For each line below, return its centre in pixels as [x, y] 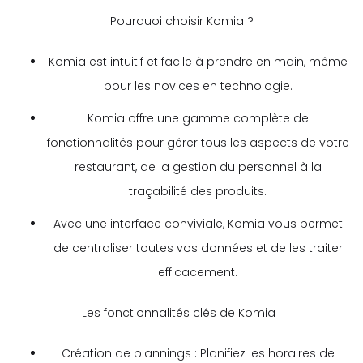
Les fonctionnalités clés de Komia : [181, 312]
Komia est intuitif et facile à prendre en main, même [198, 61]
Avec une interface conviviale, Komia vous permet [198, 223]
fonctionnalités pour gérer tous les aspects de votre [198, 142]
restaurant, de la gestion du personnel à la [198, 167]
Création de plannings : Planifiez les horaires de [198, 353]
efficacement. [198, 272]
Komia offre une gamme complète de [198, 118]
